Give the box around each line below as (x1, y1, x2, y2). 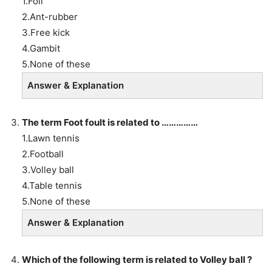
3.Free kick (22, 26, 70, 38)
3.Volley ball (22, 163, 74, 175)
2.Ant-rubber (22, 10, 78, 22)
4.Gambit (22, 42, 60, 54)
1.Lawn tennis (22, 132, 80, 144)
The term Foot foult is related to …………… (22, 116, 198, 128)
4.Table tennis (22, 179, 82, 191)
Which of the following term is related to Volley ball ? (22, 253, 252, 265)
